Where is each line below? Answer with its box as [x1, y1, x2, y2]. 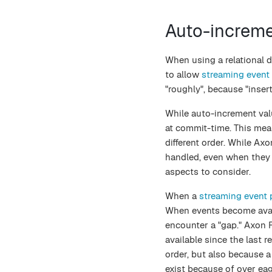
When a [165, 189, 199, 202]
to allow [165, 68, 202, 80]
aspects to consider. [165, 165, 251, 177]
